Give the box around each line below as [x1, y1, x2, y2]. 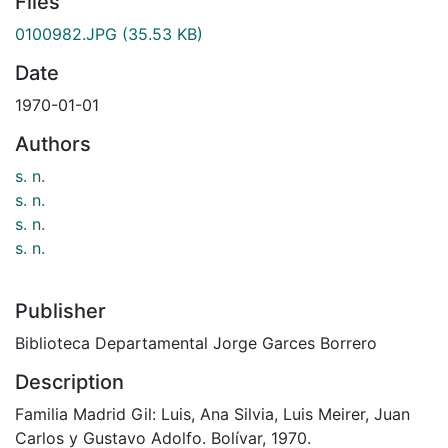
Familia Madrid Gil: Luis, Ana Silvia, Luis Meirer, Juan [15, 403, 410, 424]
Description [15, 369, 124, 394]
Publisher [15, 298, 106, 323]
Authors [15, 131, 91, 156]
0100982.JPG [15, 23, 117, 44]
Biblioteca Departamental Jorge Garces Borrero [15, 332, 377, 353]
